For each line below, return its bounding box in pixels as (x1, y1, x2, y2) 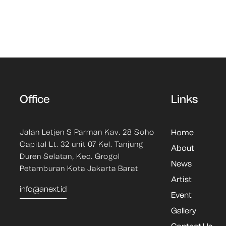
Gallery (171, 206, 196, 215)
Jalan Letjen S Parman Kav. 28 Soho (19, 128, 154, 137)
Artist (171, 175, 192, 184)
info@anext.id (19, 184, 67, 194)
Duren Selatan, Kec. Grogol (19, 152, 120, 161)
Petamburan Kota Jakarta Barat (19, 164, 138, 173)
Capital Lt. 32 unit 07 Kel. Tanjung (19, 140, 143, 149)
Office (19, 92, 50, 106)
